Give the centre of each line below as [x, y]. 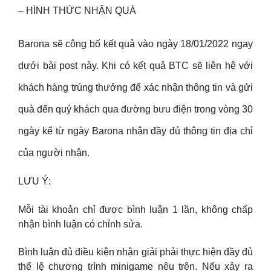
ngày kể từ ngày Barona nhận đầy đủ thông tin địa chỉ [135, 131]
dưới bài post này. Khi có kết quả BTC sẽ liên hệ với [135, 66]
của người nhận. [54, 153]
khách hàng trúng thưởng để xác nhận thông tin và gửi [135, 88]
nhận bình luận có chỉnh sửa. [80, 224]
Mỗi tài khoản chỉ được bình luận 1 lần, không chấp [135, 209]
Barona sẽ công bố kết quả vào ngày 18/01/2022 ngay [135, 44]
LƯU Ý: [34, 181]
